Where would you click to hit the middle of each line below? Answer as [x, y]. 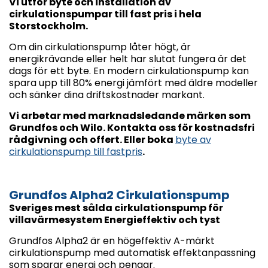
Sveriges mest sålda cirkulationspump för [116, 208]
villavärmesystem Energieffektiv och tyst [115, 220]
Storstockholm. [48, 26]
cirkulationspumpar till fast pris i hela [105, 14]
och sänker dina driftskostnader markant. [107, 95]
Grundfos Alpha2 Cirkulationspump [119, 195]
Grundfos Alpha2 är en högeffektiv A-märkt [112, 241]
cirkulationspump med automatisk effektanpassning [132, 253]
